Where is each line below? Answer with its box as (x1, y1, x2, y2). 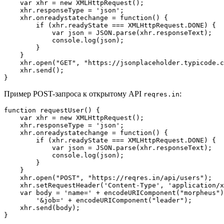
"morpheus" (180, 189, 220, 197)
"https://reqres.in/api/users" (88, 174, 204, 182)
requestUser (40, 106, 84, 114)
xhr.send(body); (4, 204, 80, 212)
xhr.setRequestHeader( (4, 181, 104, 189)
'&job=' (36, 196, 64, 204)
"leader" (152, 196, 184, 204)
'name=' (64, 189, 92, 197)
